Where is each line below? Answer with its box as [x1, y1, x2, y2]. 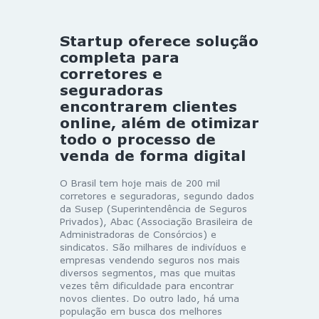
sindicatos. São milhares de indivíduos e [60, 241, 246, 253]
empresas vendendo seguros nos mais [60, 253, 240, 266]
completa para [60, 48, 179, 66]
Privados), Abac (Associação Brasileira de [60, 215, 253, 227]
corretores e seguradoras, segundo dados [60, 189, 254, 202]
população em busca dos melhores [60, 305, 222, 317]
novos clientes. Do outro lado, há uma [60, 292, 239, 304]
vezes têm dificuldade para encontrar [60, 279, 234, 291]
